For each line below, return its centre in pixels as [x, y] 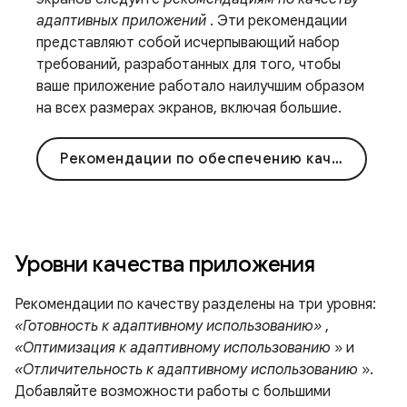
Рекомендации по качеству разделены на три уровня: [195, 304]
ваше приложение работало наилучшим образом [200, 86]
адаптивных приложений [121, 20]
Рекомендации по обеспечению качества [337, 159]
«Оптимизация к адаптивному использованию [173, 347]
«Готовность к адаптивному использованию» [168, 326]
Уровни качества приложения [165, 264]
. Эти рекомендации [277, 20]
